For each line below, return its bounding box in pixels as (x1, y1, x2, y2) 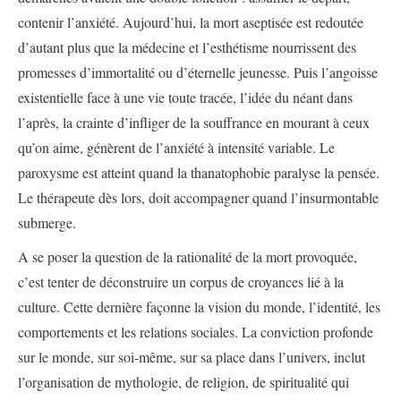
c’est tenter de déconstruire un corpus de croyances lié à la (18, 272, 344, 292)
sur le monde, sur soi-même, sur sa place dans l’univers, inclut (18, 347, 365, 367)
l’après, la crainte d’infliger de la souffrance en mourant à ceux (18, 113, 370, 132)
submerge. (18, 213, 76, 233)
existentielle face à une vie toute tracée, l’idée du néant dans (18, 88, 353, 107)
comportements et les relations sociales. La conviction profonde (18, 322, 373, 342)
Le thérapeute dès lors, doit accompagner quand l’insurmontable (18, 188, 379, 208)
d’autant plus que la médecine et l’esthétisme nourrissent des (18, 38, 356, 57)
